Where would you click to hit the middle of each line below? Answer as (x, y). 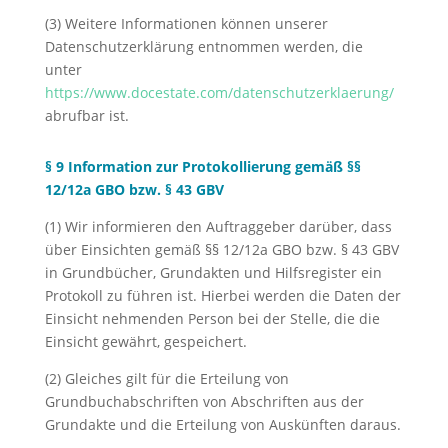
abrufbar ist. (86, 115)
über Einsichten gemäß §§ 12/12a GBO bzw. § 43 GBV (221, 249)
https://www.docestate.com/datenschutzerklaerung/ (219, 92)
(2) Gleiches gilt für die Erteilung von (166, 378)
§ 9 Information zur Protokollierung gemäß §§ (202, 166)
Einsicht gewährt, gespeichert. (145, 341)
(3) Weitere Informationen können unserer (186, 23)
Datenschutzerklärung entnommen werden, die (203, 46)
